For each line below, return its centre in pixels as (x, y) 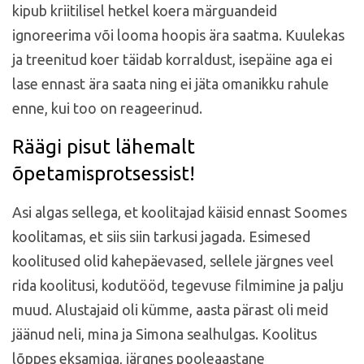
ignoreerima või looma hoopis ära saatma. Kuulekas (178, 35)
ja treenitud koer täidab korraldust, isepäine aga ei (172, 59)
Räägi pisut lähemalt (104, 146)
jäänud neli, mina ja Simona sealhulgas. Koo (151, 334)
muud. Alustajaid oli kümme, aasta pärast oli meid (170, 309)
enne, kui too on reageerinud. (107, 108)
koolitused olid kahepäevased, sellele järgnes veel (173, 260)
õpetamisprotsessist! (104, 173)
